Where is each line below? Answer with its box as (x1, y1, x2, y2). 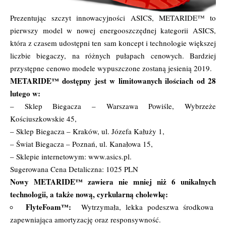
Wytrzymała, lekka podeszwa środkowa (71, 201, 213, 212)
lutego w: (10, 87, 40, 99)
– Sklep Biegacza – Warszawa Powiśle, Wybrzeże (10, 100, 216, 111)
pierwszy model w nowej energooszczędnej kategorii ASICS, (10, 25, 216, 35)
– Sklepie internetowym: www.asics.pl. (10, 151, 132, 161)
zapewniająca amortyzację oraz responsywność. (10, 214, 161, 224)
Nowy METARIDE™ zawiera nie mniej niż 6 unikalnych (10, 176, 216, 187)
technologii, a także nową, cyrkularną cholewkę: (10, 188, 168, 200)
